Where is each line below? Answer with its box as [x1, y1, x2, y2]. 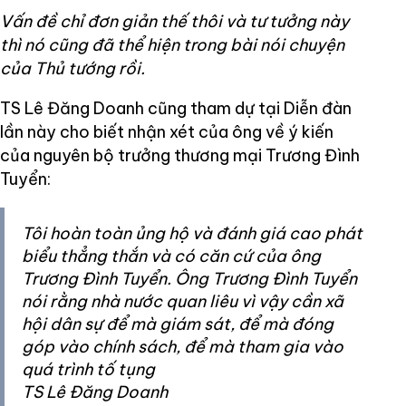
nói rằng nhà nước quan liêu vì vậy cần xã [22, 291, 343, 313]
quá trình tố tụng [22, 359, 155, 381]
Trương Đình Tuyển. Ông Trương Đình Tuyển [22, 268, 357, 290]
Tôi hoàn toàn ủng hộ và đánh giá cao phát [22, 223, 362, 245]
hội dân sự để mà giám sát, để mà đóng [22, 314, 333, 335]
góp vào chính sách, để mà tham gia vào [22, 336, 343, 358]
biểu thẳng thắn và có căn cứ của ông [22, 246, 321, 267]
